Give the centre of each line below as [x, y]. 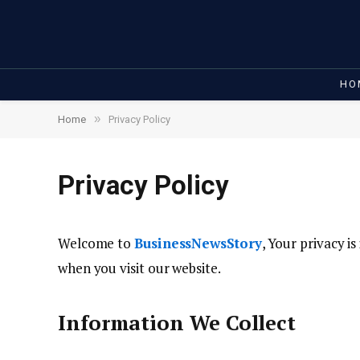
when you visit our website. [139, 268]
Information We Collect [177, 323]
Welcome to [96, 243]
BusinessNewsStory [198, 243]
